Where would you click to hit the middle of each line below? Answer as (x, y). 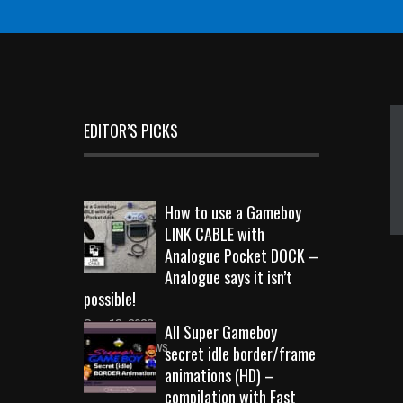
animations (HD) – (219, 375)
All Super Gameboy (221, 331)
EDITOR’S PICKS (131, 130)
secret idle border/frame (240, 353)
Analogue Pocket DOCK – (242, 255)
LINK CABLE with (215, 233)
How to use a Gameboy (233, 212)
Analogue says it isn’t (228, 277)
